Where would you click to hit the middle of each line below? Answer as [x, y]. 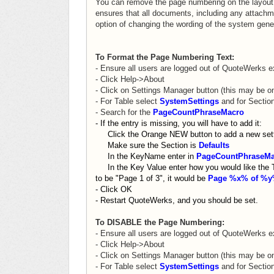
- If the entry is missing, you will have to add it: [179, 123]
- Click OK [114, 189]
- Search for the [124, 112]
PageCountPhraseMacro [198, 112]
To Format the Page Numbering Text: [165, 57]
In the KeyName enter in [146, 156]
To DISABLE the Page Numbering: [160, 222]
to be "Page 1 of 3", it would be [152, 178]
